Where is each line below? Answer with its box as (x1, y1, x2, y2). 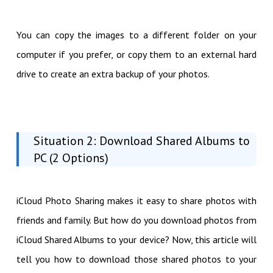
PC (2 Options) (33, 149, 108, 166)
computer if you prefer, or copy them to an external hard (16, 48, 257, 60)
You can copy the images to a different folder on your (16, 28, 257, 41)
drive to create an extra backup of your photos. (16, 67, 210, 80)
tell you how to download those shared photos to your (16, 252, 257, 265)
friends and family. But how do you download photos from (16, 213, 257, 226)
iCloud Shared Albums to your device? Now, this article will (16, 233, 257, 246)
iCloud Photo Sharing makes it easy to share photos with (16, 194, 257, 207)
